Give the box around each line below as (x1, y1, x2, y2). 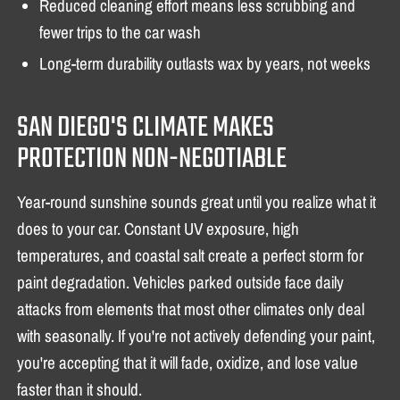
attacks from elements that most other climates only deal (17, 298, 365, 319)
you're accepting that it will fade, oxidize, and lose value (17, 352, 359, 372)
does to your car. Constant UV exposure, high (17, 218, 300, 238)
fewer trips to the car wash (39, 21, 202, 42)
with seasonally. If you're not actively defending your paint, (17, 325, 376, 346)
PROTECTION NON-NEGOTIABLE (17, 136, 287, 182)
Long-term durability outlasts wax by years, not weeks (39, 53, 371, 73)
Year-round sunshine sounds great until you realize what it (17, 191, 377, 212)
